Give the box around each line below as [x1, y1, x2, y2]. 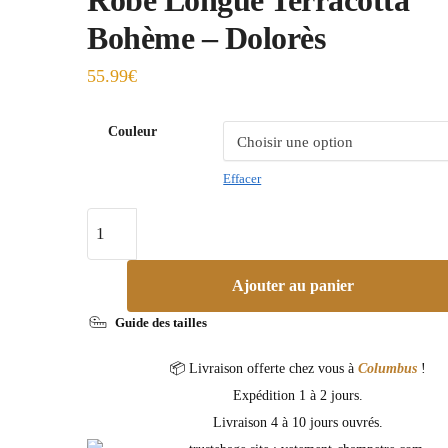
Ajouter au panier [231, 276, 354, 294]
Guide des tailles [115, 314, 208, 330]
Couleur [108, 123, 158, 139]
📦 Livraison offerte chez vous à [169, 360, 358, 376]
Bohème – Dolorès [87, 19, 326, 56]
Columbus [357, 360, 421, 376]
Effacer [223, 170, 262, 186]
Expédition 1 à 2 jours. [232, 387, 363, 403]
